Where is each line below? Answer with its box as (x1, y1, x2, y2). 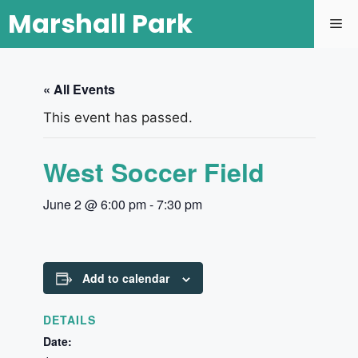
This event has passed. (42, 109, 193, 125)
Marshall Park (8, 6, 193, 42)
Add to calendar (82, 270, 169, 286)
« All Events (42, 80, 115, 98)
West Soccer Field (42, 153, 265, 190)
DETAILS (42, 312, 96, 328)
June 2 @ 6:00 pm (42, 195, 146, 213)
